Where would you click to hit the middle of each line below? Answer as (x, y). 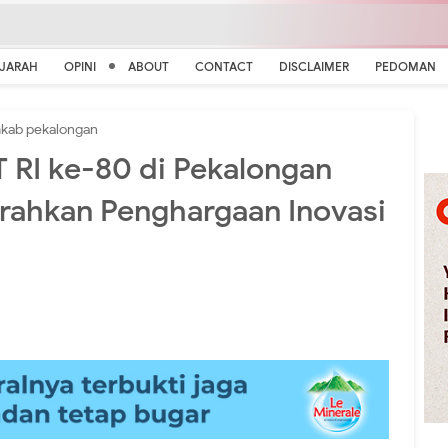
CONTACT (224, 66)
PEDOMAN (405, 66)
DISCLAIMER (314, 66)
